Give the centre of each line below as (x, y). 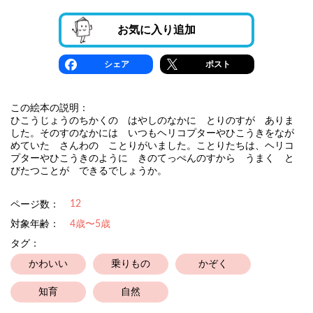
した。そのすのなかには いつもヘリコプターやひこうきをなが (152, 133)
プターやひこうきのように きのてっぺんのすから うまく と (152, 159)
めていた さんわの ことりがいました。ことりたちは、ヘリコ (152, 146)
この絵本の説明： (50, 108)
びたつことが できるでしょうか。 (89, 171)
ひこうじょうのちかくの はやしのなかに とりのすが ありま (152, 121)
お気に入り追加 (156, 30)
